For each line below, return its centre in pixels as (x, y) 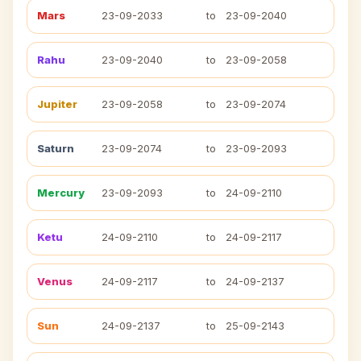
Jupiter (57, 104)
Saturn (56, 148)
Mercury (61, 193)
